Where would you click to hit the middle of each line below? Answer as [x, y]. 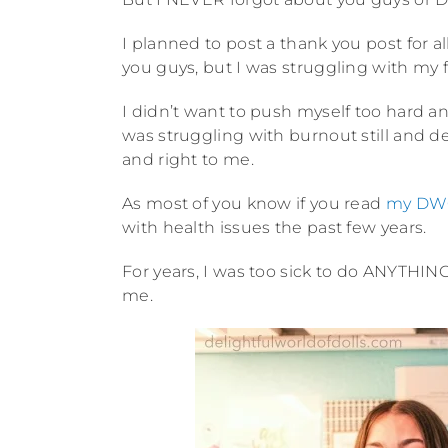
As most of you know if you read [254, 203]
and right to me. [188, 159]
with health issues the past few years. [274, 227]
